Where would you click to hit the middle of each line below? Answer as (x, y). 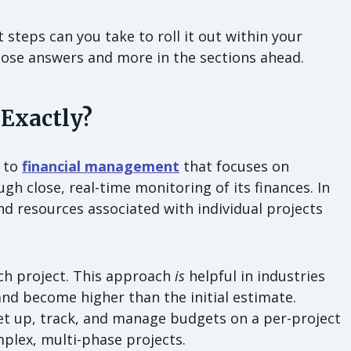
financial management (101, 166)
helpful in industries (257, 276)
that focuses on (234, 166)
